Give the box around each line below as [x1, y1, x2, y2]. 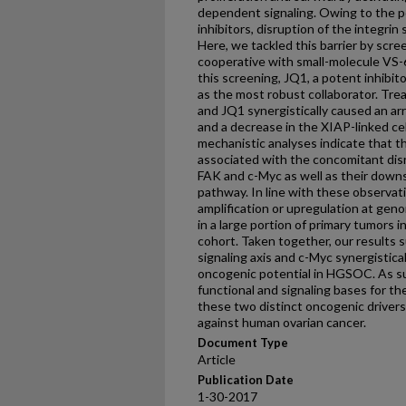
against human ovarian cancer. [198, 314, 366, 330]
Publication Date [198, 372, 294, 387]
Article [198, 352, 236, 367]
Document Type [198, 335, 288, 350]
